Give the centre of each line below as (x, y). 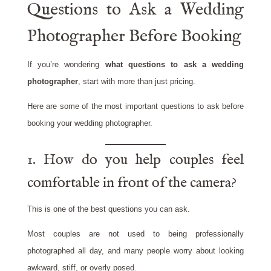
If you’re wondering (66, 65)
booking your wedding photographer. (90, 123)
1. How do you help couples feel (135, 160)
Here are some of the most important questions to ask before (135, 106)
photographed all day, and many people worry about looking (135, 251)
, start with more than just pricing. (136, 82)
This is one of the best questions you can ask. (108, 209)
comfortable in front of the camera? (132, 183)
